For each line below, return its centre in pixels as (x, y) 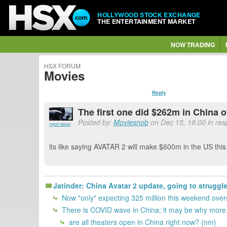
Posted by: (96, 122)
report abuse (60, 124)
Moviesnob (131, 122)
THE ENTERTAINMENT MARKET (146, 21)
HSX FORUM (62, 66)
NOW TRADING (193, 45)
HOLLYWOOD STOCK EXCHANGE (149, 14)
